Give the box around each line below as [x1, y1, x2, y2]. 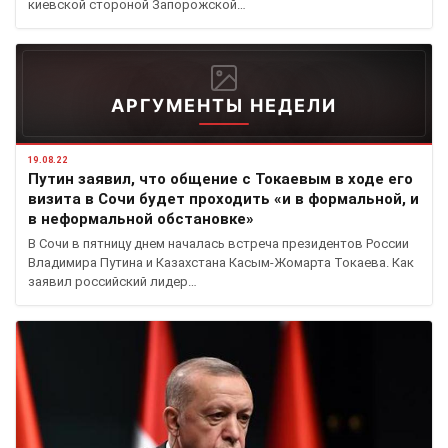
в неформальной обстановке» [28, 209, 254, 228]
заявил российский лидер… [28, 273, 197, 289]
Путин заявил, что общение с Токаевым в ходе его [28, 169, 413, 188]
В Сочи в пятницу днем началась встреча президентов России [28, 235, 409, 251]
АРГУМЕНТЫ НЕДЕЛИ [111, 94, 337, 116]
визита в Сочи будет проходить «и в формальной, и [28, 189, 419, 208]
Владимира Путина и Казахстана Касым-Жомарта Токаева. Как [28, 254, 414, 270]
